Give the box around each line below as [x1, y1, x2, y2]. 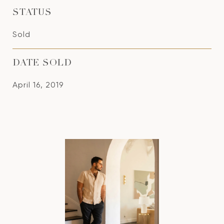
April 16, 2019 [12, 80, 63, 89]
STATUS [12, 8, 52, 17]
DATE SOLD [12, 59, 72, 68]
